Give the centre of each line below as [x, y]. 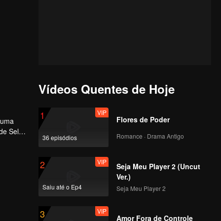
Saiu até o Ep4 [62, 187]
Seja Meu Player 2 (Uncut [158, 166]
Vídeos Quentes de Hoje [106, 89]
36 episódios [59, 137]
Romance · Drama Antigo [150, 136]
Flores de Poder [143, 119]
